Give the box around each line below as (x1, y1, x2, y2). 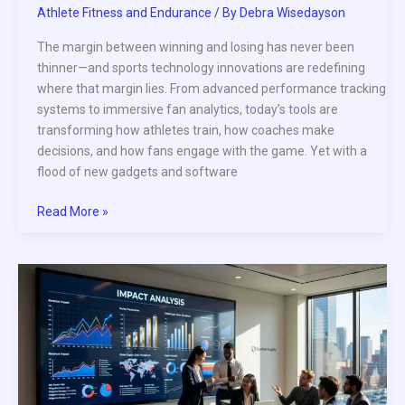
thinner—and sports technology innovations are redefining (37, 61, 365, 76)
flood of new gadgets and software (37, 165, 238, 180)
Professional (36, 370, 108, 385)
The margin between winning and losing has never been (37, 40, 354, 55)
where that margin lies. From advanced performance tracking (37, 81, 386, 97)
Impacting (36, 349, 93, 364)
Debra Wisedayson (240, 5, 345, 21)
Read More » (37, 204, 108, 220)
